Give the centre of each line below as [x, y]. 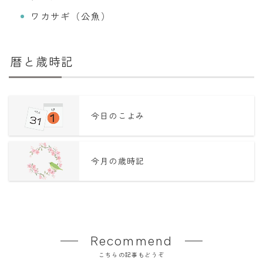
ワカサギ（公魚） [71, 16]
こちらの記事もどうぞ [131, 255]
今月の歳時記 [118, 161]
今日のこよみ [118, 115]
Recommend [131, 241]
